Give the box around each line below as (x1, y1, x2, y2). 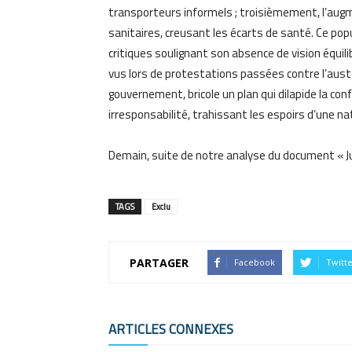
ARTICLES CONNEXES (108, 319, 233, 339)
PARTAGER (130, 255, 189, 270)
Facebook (234, 256, 275, 268)
